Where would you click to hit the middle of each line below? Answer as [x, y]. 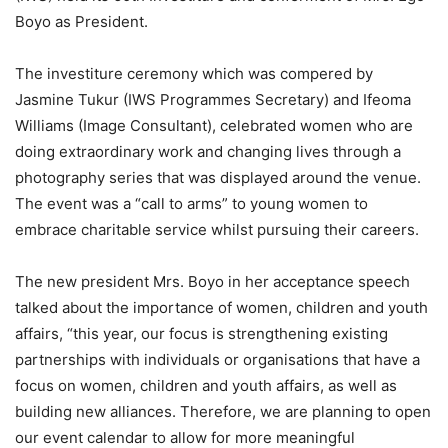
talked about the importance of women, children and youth [221, 307]
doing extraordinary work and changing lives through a [208, 151]
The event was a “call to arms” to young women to [191, 203]
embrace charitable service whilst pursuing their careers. [217, 229]
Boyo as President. [81, 21]
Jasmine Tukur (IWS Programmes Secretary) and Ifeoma [213, 99]
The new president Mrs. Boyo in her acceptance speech [212, 281]
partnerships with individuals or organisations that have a [217, 359]
